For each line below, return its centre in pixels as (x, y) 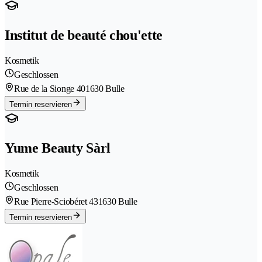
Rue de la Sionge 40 (50, 89)
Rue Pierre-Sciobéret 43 (56, 201)
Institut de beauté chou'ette (84, 35)
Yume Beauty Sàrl (58, 148)
